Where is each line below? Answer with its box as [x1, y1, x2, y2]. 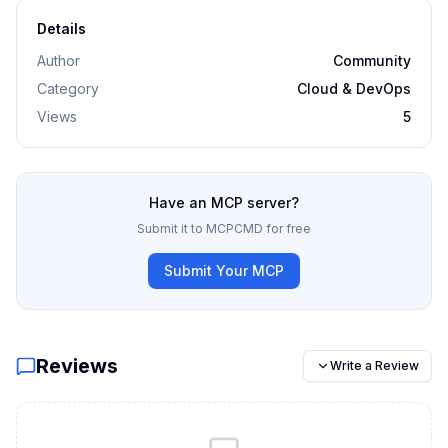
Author [37, 52, 80, 69]
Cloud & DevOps [297, 80, 411, 97]
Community [333, 52, 411, 69]
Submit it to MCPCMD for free [137, 221, 311, 236]
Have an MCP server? [149, 194, 299, 211]
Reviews [36, 354, 118, 378]
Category [37, 80, 99, 97]
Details [37, 20, 86, 37]
